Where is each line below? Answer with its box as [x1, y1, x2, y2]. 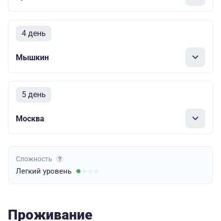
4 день [21, 29, 46, 38]
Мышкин [16, 52, 49, 62]
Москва [16, 113, 44, 123]
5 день [21, 90, 46, 100]
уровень [43, 167, 72, 176]
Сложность [16, 155, 54, 163]
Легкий [16, 167, 43, 176]
